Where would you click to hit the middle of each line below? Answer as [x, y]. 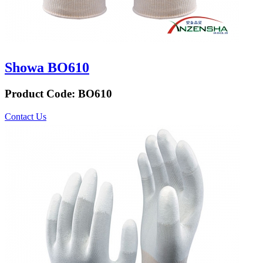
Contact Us [26, 116]
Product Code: [41, 94]
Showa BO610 [47, 68]
